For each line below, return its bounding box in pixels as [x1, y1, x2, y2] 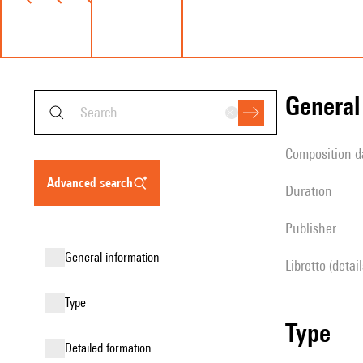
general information [72, 250, 160, 265]
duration [293, 182, 332, 199]
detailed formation [72, 340, 152, 356]
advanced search [54, 175, 133, 190]
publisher [293, 220, 336, 237]
